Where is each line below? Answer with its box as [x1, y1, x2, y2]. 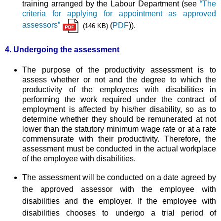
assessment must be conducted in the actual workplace [22, 144, 216, 153]
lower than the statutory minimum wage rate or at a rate [22, 124, 216, 133]
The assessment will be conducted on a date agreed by [22, 173, 216, 182]
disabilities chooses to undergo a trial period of [22, 208, 216, 217]
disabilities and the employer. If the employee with [22, 196, 216, 205]
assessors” [22, 21, 61, 30]
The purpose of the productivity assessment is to [22, 65, 216, 74]
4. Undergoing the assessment [5, 45, 119, 54]
